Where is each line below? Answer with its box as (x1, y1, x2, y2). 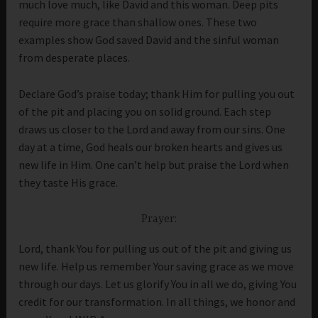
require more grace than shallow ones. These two (18, 15, 258, 30)
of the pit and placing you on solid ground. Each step (18, 104, 272, 119)
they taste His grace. (18, 175, 119, 190)
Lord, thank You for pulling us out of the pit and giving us (18, 241, 292, 256)
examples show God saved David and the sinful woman (18, 33, 280, 48)
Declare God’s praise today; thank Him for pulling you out (18, 86, 295, 101)
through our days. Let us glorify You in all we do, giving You (18, 276, 297, 291)
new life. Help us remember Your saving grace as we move (18, 258, 295, 273)
